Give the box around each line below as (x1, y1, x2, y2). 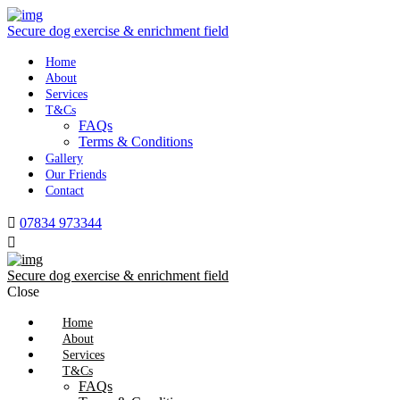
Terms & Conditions (79, 134, 193, 149)
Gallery (45, 151, 83, 165)
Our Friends (45, 167, 106, 181)
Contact (45, 183, 84, 197)
